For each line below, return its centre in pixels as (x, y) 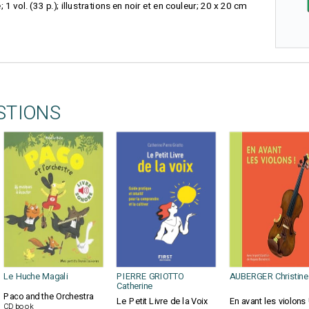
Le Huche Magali (36, 277)
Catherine (135, 286)
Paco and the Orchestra (49, 297)
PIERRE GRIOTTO (150, 277)
